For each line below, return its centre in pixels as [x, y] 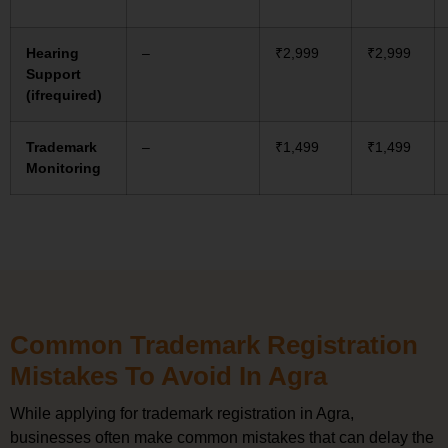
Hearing [52, 53]
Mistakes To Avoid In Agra [168, 376]
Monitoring [63, 168]
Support [53, 74]
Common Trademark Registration [214, 345]
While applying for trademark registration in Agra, [182, 414]
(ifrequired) [64, 95]
